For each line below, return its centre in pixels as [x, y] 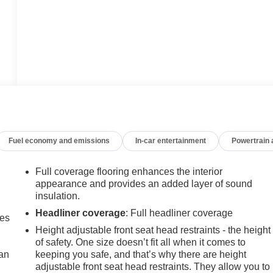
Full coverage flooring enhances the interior [129, 172]
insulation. [58, 196]
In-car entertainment [171, 141]
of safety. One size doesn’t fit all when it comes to [141, 243]
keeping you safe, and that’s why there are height [141, 255]
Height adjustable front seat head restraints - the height [153, 230]
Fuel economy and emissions [59, 141]
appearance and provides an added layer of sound [144, 184]
